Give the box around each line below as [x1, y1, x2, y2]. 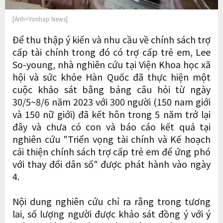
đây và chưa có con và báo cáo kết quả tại [12, 119, 211, 133]
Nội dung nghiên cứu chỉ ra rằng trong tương [12, 194, 211, 208]
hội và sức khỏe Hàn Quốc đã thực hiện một [12, 70, 211, 83]
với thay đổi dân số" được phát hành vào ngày [12, 157, 211, 170]
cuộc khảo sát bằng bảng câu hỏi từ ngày [12, 82, 211, 96]
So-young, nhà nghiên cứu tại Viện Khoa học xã [12, 57, 211, 71]
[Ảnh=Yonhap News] [12, 14, 68, 23]
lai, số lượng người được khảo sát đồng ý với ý [12, 207, 211, 220]
